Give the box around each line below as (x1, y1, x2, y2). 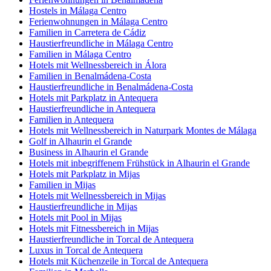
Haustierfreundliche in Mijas (29, 201, 137, 212)
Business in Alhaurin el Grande (29, 146, 148, 157)
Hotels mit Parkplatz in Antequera (29, 92, 158, 103)
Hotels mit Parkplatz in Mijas (29, 168, 140, 179)
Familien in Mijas (29, 179, 96, 190)
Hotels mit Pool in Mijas (29, 212, 122, 223)
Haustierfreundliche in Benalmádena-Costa (29, 81, 193, 92)
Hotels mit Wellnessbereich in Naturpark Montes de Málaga (29, 125, 256, 135)
